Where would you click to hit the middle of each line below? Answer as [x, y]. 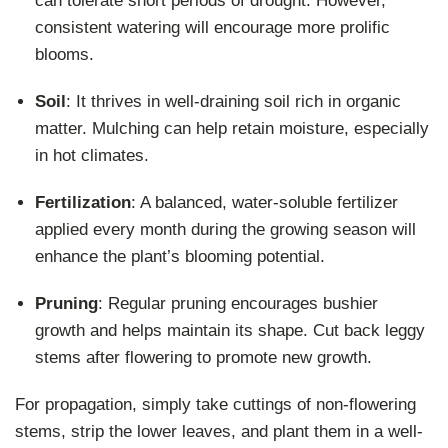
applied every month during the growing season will [226, 229]
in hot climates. [92, 155]
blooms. [64, 54]
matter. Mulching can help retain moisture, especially [232, 128]
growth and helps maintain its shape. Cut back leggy [230, 330]
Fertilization [83, 202]
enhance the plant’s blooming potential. [180, 256]
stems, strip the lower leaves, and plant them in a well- [219, 431]
